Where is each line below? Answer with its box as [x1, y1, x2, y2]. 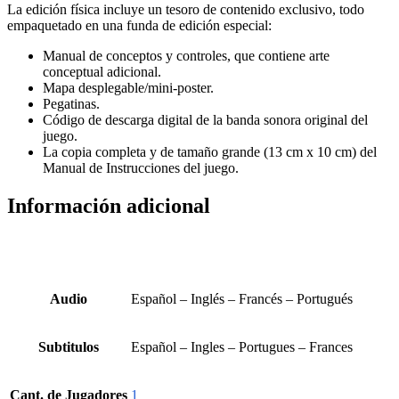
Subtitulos [38, 339, 99, 355]
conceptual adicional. [43, 63, 161, 79]
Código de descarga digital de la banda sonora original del [43, 111, 368, 127]
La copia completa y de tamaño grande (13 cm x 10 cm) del [43, 143, 377, 159]
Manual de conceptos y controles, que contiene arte [43, 47, 330, 63]
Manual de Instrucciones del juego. [43, 159, 239, 175]
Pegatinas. [43, 95, 100, 111]
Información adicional [7, 193, 210, 217]
